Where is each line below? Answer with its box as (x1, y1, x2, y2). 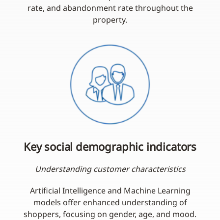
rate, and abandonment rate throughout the (27, 2, 193, 14)
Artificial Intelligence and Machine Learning (29, 185, 191, 196)
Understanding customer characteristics (34, 164, 186, 175)
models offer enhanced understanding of (33, 197, 187, 208)
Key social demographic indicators (23, 139, 197, 154)
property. (93, 14, 127, 26)
